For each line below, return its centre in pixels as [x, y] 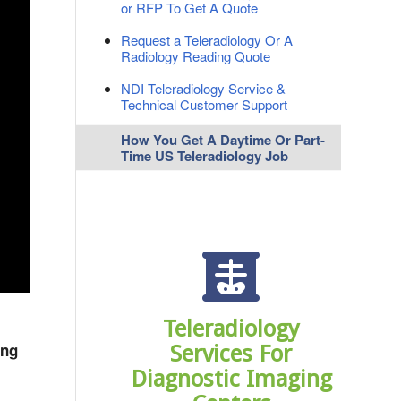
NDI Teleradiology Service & [204, 88]
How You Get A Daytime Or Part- [223, 140]
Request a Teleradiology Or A [207, 40]
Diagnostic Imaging [231, 379]
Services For [231, 354]
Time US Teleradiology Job [205, 156]
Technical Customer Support [205, 104]
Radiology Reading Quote [196, 56]
